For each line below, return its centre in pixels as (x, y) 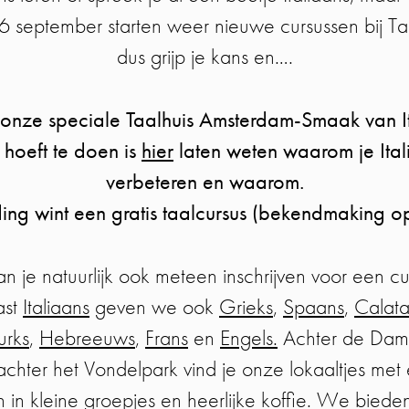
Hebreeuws (87, 338)
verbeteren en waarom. (204, 182)
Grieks (246, 307)
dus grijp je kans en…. (204, 57)
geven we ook (154, 307)
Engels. (249, 338)
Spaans (314, 307)
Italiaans (56, 307)
